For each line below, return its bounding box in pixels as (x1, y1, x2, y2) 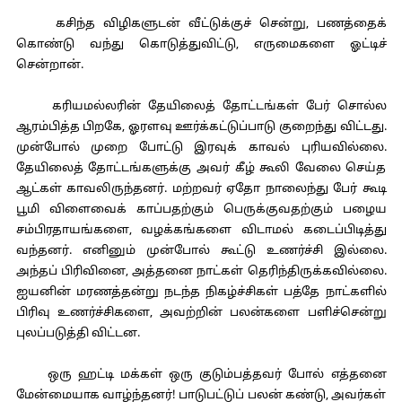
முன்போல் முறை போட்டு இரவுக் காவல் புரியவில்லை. (15, 141, 387, 155)
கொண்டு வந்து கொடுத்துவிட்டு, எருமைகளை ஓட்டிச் (15, 38, 387, 52)
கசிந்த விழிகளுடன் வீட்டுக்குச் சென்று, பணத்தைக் (15, 17, 387, 31)
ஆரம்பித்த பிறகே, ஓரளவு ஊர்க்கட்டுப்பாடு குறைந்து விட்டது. (15, 120, 387, 135)
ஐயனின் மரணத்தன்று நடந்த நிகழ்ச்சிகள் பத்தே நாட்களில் (15, 285, 387, 300)
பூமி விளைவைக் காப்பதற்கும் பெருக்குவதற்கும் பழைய (15, 203, 387, 217)
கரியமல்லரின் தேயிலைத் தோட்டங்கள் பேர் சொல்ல (15, 100, 387, 114)
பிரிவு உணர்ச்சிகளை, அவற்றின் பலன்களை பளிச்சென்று (15, 306, 387, 320)
